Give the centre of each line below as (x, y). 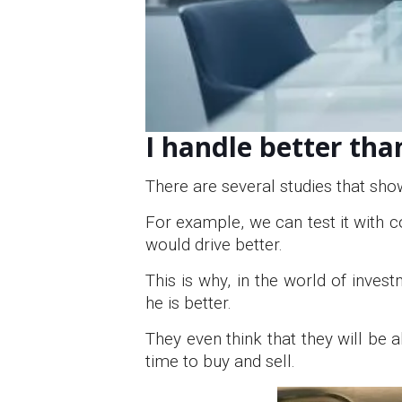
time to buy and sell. (220, 361)
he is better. (188, 303)
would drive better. (214, 245)
